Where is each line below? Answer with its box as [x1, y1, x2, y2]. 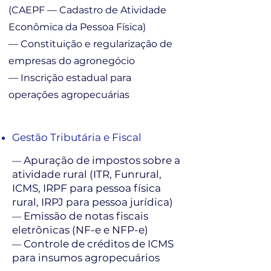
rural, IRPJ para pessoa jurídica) [12, 196, 173, 208]
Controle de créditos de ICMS [24, 238, 174, 250]
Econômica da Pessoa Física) [8, 21, 146, 33]
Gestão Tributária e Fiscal [12, 131, 142, 143]
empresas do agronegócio [8, 55, 135, 67]
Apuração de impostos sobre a [24, 154, 180, 166]
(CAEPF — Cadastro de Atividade [8, 4, 166, 16]
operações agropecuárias [8, 89, 129, 100]
